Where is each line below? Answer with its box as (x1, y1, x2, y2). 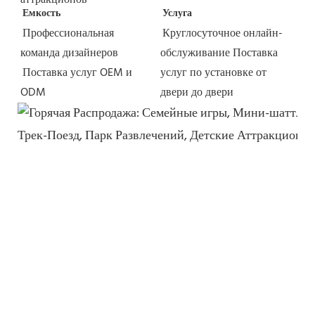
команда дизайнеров (20, 44, 118, 63)
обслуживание (160, 44, 230, 63)
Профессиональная (22, 25, 114, 44)
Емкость (22, 6, 60, 22)
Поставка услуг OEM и (22, 64, 132, 83)
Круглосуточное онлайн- (162, 25, 283, 44)
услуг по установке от (160, 64, 266, 83)
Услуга (162, 6, 192, 22)
